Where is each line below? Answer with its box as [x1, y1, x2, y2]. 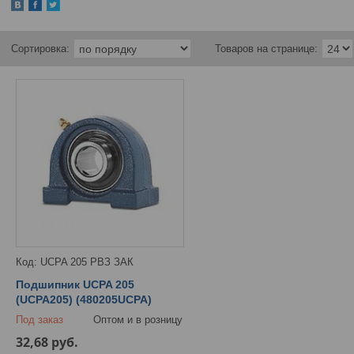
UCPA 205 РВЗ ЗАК [40, 256, 134, 269]
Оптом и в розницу [93, 314, 183, 326]
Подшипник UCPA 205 [16, 278, 134, 292]
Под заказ [16, 314, 63, 326]
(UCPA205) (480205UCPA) [16, 293, 152, 307]
